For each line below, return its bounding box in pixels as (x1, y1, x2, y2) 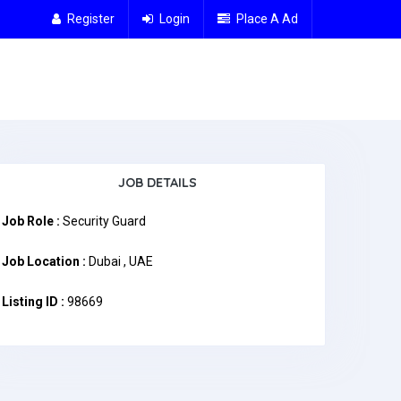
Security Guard (60, 214, 146, 228)
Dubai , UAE (86, 254, 153, 269)
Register (67, 12, 115, 26)
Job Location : (2, 254, 86, 269)
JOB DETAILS (118, 175, 197, 191)
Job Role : (2, 214, 60, 228)
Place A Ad (236, 12, 298, 26)
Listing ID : (2, 294, 64, 310)
